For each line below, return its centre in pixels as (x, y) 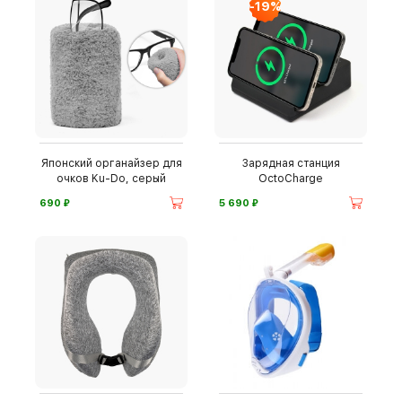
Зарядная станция (291, 163)
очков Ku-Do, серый (111, 179)
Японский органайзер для (111, 163)
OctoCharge (291, 179)
